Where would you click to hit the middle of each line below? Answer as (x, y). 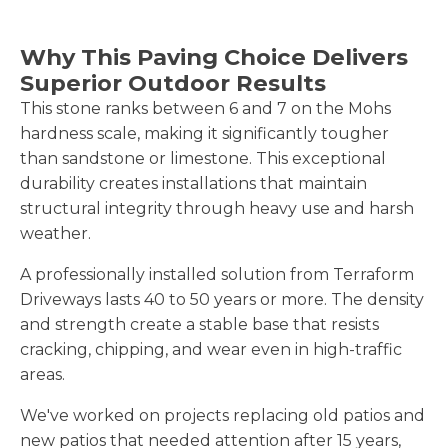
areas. (42, 374)
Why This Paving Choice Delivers (214, 56)
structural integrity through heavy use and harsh (217, 208)
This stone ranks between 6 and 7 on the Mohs (205, 108)
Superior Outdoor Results (173, 82)
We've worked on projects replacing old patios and (222, 415)
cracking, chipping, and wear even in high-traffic (211, 349)
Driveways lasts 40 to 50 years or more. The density (222, 299)
